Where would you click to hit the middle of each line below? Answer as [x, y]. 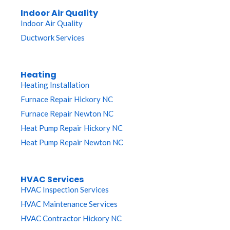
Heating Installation [55, 85]
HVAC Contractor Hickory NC [71, 218]
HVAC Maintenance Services [69, 204]
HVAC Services [52, 180]
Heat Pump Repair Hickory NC [72, 128]
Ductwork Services [53, 38]
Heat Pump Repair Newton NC [72, 142]
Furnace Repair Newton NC [67, 114]
